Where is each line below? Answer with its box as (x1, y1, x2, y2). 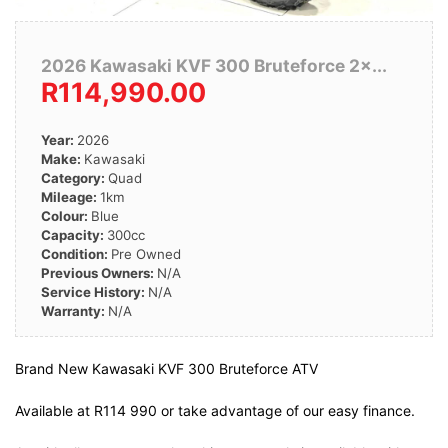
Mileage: (41, 188, 100, 205)
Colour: (41, 207, 91, 224)
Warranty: (41, 302, 108, 319)
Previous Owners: (41, 264, 157, 281)
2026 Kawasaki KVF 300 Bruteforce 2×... (41, 54, 387, 76)
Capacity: (41, 226, 107, 243)
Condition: (41, 245, 111, 262)
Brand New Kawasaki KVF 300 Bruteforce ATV (15, 359, 318, 377)
